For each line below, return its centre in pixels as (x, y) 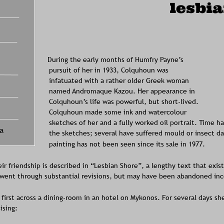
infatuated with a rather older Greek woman (120, 80)
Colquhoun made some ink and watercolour (118, 112)
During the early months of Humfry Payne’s (116, 59)
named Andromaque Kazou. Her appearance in (123, 91)
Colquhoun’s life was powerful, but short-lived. (124, 102)
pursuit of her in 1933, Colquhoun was (109, 70)
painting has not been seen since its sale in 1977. (128, 144)
